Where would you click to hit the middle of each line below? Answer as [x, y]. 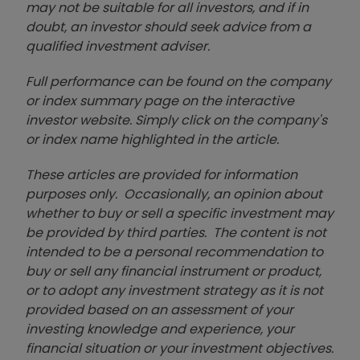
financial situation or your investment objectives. [180, 349]
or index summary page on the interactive [160, 101]
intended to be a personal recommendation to [174, 252]
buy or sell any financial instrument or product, [174, 272]
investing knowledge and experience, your [160, 329]
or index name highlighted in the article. [152, 140]
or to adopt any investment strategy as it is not [174, 291]
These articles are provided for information [162, 175]
